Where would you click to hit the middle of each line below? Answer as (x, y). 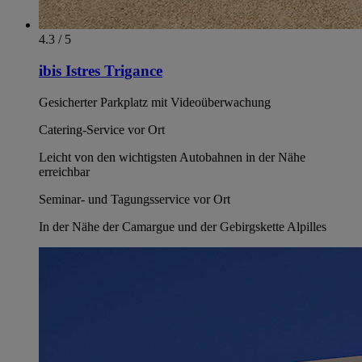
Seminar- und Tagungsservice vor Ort (135, 199)
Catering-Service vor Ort (102, 129)
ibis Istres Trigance (101, 70)
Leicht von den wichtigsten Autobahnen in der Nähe (172, 157)
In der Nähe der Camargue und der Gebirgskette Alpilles (183, 226)
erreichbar (64, 171)
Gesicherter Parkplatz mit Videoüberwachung (155, 102)
